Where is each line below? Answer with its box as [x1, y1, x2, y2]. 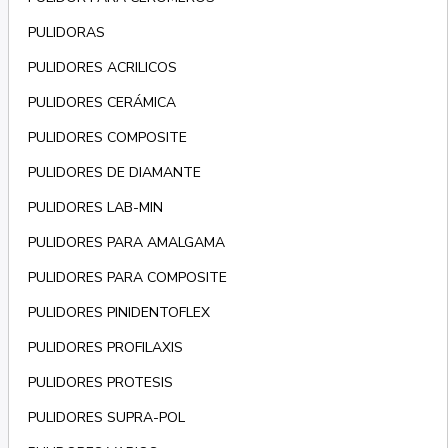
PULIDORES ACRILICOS [27, 58, 177, 78]
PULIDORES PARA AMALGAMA [27, 233, 225, 253]
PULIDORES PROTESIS [27, 373, 173, 393]
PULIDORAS [27, 23, 105, 43]
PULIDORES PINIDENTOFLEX [27, 303, 210, 323]
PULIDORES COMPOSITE [27, 128, 187, 148]
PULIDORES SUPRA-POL [27, 408, 185, 428]
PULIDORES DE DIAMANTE [27, 163, 201, 183]
